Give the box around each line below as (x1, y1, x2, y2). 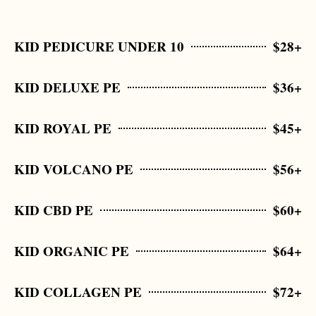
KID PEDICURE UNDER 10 (14, 37, 184, 56)
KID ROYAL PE (14, 119, 111, 138)
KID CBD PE (14, 200, 93, 219)
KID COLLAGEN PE (14, 282, 142, 301)
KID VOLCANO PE (14, 159, 133, 178)
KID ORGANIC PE (14, 241, 129, 260)
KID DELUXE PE (14, 78, 121, 97)
